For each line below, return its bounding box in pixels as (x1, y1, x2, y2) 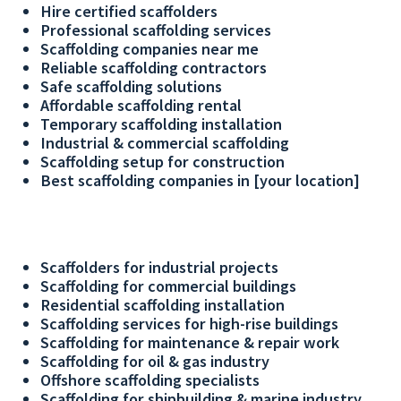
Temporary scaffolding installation (40, 114, 282, 135)
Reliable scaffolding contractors (40, 57, 267, 79)
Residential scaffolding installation (40, 294, 285, 315)
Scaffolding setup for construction (40, 151, 285, 173)
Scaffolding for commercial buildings (40, 275, 296, 296)
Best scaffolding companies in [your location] (40, 170, 360, 192)
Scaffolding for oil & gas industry (40, 350, 269, 371)
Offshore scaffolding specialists (40, 369, 260, 390)
